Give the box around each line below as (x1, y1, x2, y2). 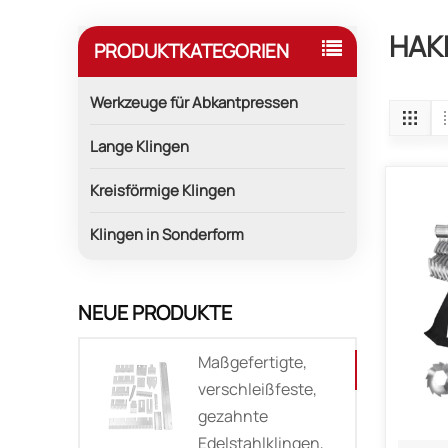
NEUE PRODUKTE (78, 299, 233, 327)
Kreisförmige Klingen (90, 179, 236, 201)
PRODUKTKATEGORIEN (94, 38, 290, 65)
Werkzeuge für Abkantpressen (90, 91, 299, 113)
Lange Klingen (90, 135, 190, 157)
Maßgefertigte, (198, 350, 308, 373)
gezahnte (198, 404, 269, 427)
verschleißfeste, (198, 377, 318, 400)
